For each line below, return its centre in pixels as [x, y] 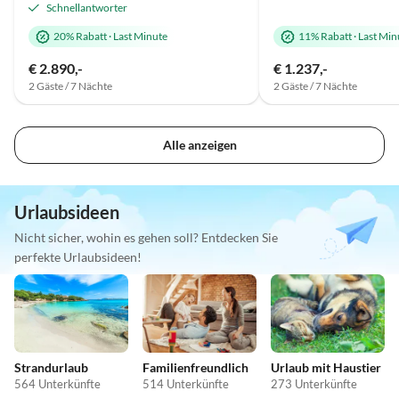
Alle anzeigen [199, 145]
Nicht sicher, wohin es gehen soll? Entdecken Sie [146, 238]
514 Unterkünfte [186, 383]
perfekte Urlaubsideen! [78, 257]
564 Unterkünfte [57, 383]
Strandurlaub [51, 367]
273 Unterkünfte [314, 383]
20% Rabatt [80, 36]
